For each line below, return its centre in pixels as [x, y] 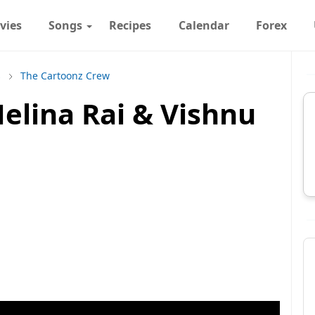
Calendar [204, 25]
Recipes [130, 25]
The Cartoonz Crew [65, 76]
